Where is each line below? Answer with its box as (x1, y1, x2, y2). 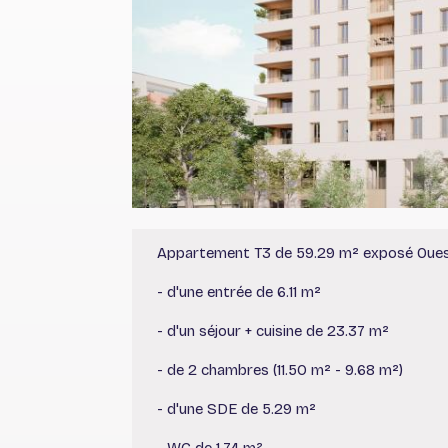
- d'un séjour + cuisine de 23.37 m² (157, 321, 389, 340)
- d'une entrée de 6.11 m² (157, 282, 321, 301)
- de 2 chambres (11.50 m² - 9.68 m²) (157, 360, 403, 379)
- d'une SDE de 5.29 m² (157, 399, 316, 418)
